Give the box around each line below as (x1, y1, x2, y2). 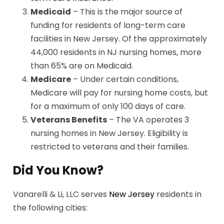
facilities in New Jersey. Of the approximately (30, 33, 207, 45)
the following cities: (13, 202, 88, 214)
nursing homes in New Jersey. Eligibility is (30, 127, 188, 139)
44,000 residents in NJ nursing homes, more (30, 46, 202, 58)
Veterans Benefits (30, 114, 107, 126)
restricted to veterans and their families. (30, 141, 189, 153)
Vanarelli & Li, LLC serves (13, 188, 109, 200)
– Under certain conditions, (71, 73, 179, 85)
